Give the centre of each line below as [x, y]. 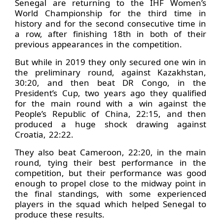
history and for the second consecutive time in [110, 23]
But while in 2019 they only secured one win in [110, 62]
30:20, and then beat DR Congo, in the [110, 82]
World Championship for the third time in [110, 13]
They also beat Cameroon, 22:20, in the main [110, 152]
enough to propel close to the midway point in [110, 183]
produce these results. [60, 214]
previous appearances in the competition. [98, 44]
